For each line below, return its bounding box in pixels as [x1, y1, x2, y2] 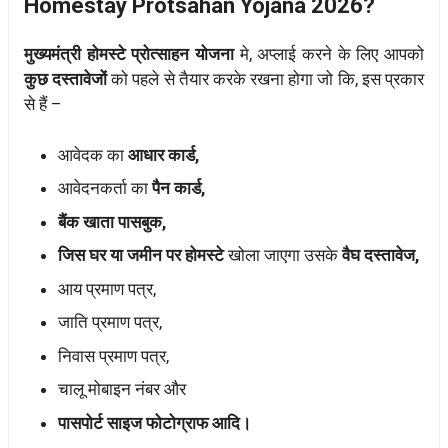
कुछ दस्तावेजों [24, 69, 108, 90]
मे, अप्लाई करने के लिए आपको [239, 44, 425, 65]
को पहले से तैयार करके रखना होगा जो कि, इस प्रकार [107, 69, 424, 90]
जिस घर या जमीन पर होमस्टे [58, 245, 228, 266]
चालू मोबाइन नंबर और [58, 379, 186, 400]
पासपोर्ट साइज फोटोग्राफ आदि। [58, 412, 251, 433]
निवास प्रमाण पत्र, [58, 345, 169, 366]
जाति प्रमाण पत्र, [58, 312, 162, 333]
